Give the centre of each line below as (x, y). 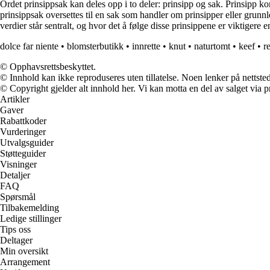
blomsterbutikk (95, 46)
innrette (146, 46)
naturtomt (212, 46)
